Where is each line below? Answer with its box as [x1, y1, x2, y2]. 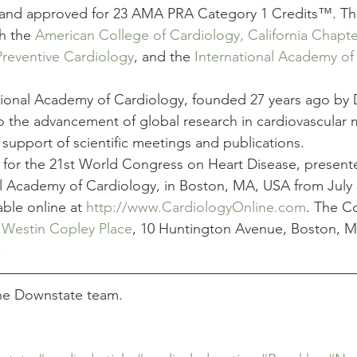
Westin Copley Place [2, 220, 132, 237]
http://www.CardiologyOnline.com [86, 198, 306, 216]
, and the [134, 48, 194, 65]
